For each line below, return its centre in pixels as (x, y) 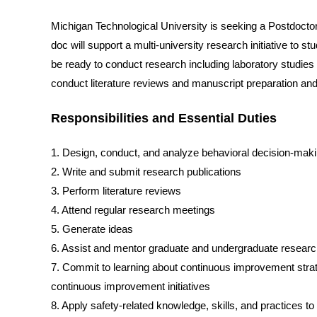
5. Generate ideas (92, 230)
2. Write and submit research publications (146, 172)
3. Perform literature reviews (116, 191)
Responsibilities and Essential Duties (164, 118)
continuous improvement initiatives (131, 287)
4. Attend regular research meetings (133, 211)
